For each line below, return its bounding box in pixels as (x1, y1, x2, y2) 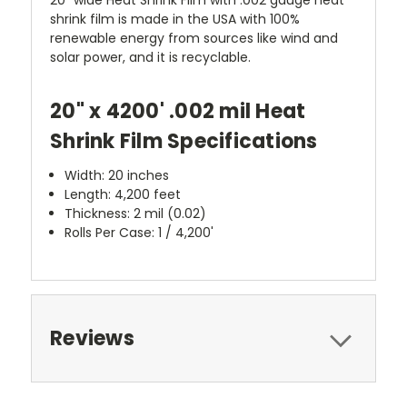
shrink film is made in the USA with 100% (50, 9, 300, 28)
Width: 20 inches (65, 165, 170, 184)
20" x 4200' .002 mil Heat (50, 96, 306, 125)
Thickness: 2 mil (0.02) (65, 203, 207, 223)
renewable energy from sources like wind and (50, 28, 338, 47)
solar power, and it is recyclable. (50, 47, 251, 66)
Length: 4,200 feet (65, 184, 182, 203)
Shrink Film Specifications (50, 126, 318, 155)
